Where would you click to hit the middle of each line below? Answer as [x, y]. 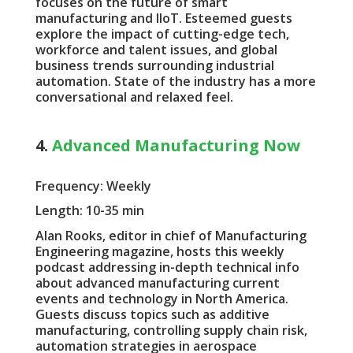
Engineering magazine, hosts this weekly [160, 251]
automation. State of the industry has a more [175, 81]
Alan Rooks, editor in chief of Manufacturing [171, 235]
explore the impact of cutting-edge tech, [162, 33]
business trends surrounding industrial [154, 65]
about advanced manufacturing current [157, 282]
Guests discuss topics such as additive [152, 314]
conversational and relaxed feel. [134, 97]
